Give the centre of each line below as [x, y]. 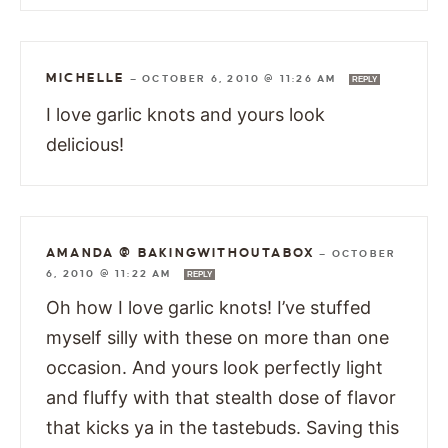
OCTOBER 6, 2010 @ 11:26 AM [241, 78]
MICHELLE [86, 77]
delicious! [85, 144]
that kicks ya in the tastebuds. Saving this [222, 427]
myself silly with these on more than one [217, 337]
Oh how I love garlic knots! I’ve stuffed [208, 307]
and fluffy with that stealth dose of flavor [221, 397]
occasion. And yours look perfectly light [214, 367]
